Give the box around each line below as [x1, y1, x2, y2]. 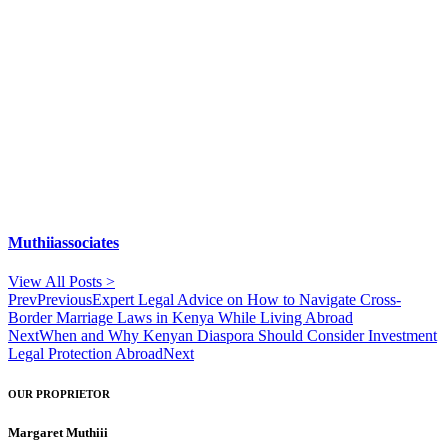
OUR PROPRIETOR [8, 388, 110, 401]
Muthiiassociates [8, 234, 119, 252]
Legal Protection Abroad [8, 345, 163, 363]
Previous [37, 291, 92, 309]
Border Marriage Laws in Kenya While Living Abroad [8, 309, 353, 327]
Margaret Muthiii [8, 425, 108, 441]
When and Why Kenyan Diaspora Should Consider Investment [39, 327, 437, 345]
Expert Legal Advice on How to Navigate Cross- [92, 291, 401, 309]
